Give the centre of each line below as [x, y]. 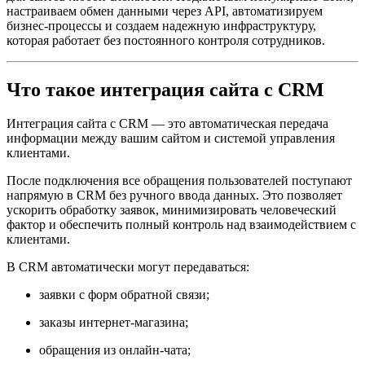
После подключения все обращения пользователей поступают [179, 181]
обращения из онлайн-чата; [115, 350]
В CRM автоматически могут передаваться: [128, 267]
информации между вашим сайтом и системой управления [171, 139]
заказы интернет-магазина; [114, 323]
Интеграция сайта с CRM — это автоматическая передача [167, 124]
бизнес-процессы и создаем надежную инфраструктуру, [161, 25]
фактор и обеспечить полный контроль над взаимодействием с [181, 225]
